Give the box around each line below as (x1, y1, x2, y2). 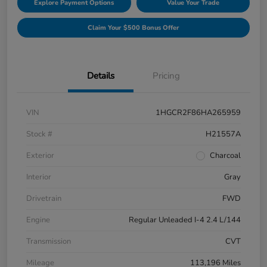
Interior (26, 172, 51, 183)
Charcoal (210, 150, 241, 162)
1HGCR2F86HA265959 (156, 107, 241, 119)
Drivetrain (26, 193, 61, 204)
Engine (26, 215, 50, 226)
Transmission (26, 236, 71, 247)
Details (87, 70, 114, 82)
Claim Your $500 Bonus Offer (88, 23, 179, 33)
